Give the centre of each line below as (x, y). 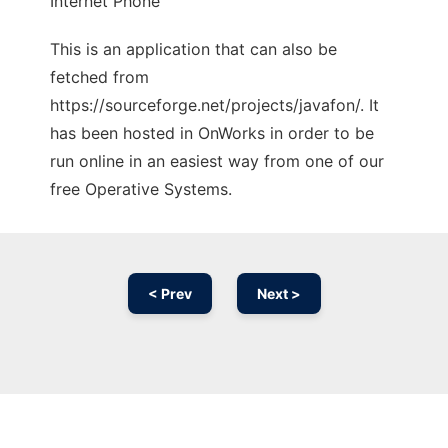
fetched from (99, 77)
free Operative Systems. (141, 189)
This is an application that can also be (193, 49)
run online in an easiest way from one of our (217, 161)
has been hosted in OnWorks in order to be (212, 133)
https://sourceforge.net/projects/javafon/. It (214, 105)
